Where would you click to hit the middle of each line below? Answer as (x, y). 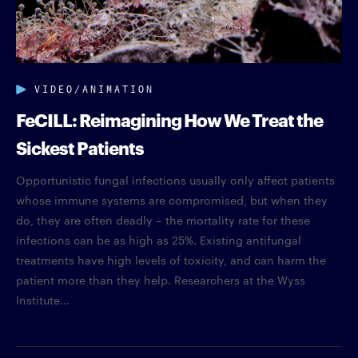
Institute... (43, 299)
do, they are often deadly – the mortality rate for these (163, 219)
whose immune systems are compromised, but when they (172, 199)
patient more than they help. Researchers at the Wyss (161, 279)
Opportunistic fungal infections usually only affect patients (175, 179)
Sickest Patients (80, 146)
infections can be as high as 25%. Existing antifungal (159, 239)
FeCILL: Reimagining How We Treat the (169, 118)
